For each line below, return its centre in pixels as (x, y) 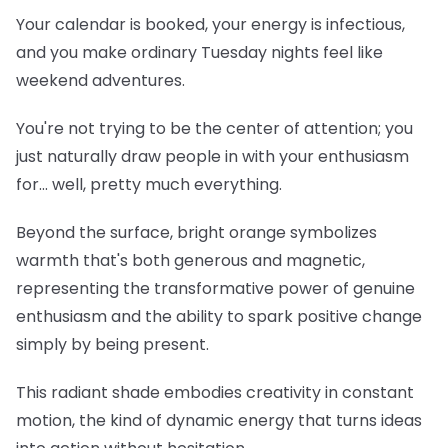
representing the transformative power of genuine (215, 288)
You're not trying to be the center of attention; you (214, 128)
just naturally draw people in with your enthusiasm (212, 156)
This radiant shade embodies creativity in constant (215, 392)
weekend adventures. (100, 80)
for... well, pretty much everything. (151, 184)
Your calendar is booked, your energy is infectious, (210, 24)
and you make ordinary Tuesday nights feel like (199, 52)
